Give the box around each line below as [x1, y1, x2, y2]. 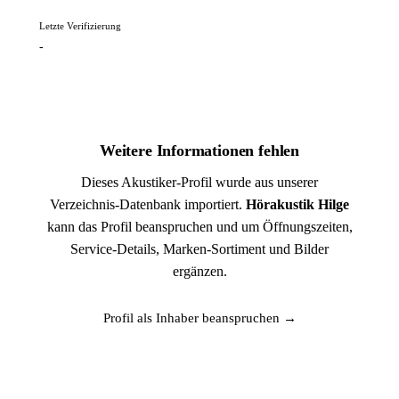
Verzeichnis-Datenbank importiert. [50, 197, 246, 212]
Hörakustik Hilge [246, 197, 349, 212]
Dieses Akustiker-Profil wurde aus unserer [81, 175, 318, 190]
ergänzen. [172, 264, 227, 279]
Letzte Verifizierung [39, 20, 121, 31]
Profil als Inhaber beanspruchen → [102, 311, 297, 325]
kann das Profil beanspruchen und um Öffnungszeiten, [46, 219, 353, 234]
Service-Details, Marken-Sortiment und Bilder [70, 241, 329, 256]
